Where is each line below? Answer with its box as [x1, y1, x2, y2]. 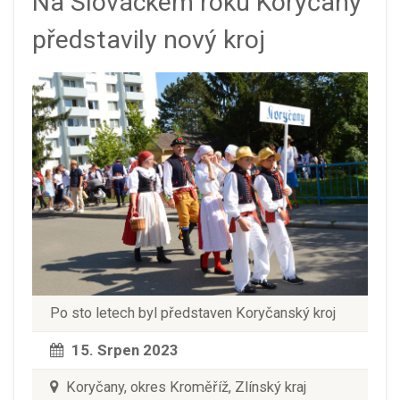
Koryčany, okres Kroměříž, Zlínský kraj [62, 378, 306, 396]
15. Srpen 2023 [71, 340, 179, 359]
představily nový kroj [32, 25, 265, 55]
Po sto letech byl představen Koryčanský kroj [50, 304, 336, 321]
